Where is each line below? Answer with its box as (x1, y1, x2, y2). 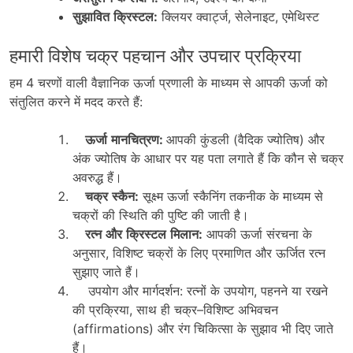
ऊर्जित (276, 244, 305, 261)
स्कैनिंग (193, 188, 225, 204)
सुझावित (72, 8, 110, 24)
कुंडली (200, 131, 229, 147)
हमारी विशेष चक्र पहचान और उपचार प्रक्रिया (9, 43, 301, 67)
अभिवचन (234, 301, 278, 318)
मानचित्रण (111, 131, 159, 147)
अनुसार (72, 244, 106, 261)
